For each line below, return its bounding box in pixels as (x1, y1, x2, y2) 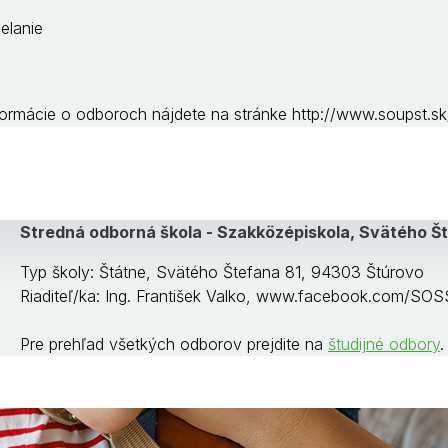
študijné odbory (328, 333, 440, 354)
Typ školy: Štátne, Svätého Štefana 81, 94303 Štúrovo (20, 261, 424, 282)
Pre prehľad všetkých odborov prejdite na (20, 333, 328, 354)
